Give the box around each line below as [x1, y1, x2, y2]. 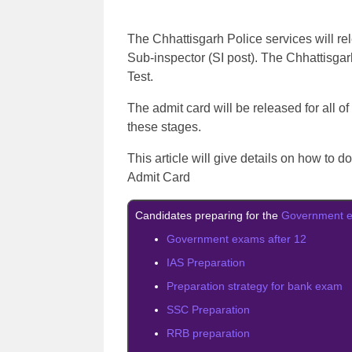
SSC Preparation [167, 303, 250, 316]
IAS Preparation [167, 256, 245, 269]
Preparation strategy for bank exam [167, 280, 343, 292]
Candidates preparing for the [135, 209, 281, 222]
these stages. [127, 120, 201, 134]
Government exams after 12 [167, 233, 306, 245]
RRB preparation [167, 327, 250, 339]
